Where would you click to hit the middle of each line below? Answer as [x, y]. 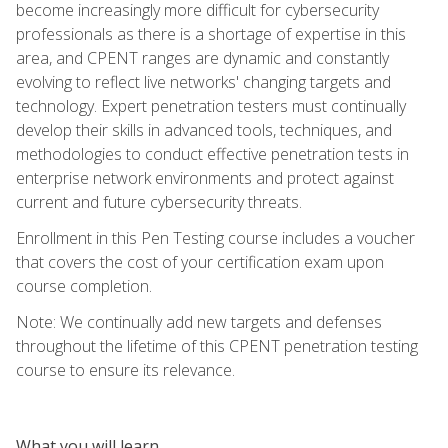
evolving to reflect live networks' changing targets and [203, 81]
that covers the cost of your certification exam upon [200, 261]
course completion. [84, 285]
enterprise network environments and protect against [205, 177]
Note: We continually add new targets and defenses [199, 321]
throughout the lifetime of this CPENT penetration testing [217, 345]
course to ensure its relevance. [125, 369]
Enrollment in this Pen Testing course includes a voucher [215, 237]
